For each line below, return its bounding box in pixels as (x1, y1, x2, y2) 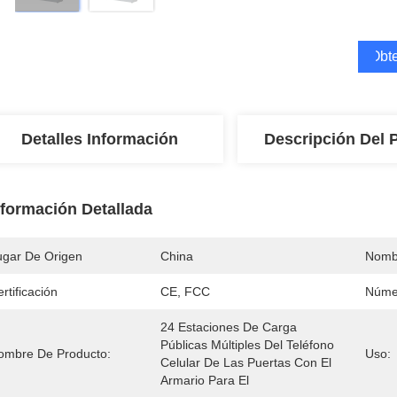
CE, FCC (160, 284, 210, 299)
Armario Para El (160, 373, 249, 387)
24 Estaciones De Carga (160, 320, 297, 334)
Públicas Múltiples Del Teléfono (160, 338, 334, 352)
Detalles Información (20, 130, 178, 148)
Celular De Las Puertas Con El (160, 355, 331, 370)
